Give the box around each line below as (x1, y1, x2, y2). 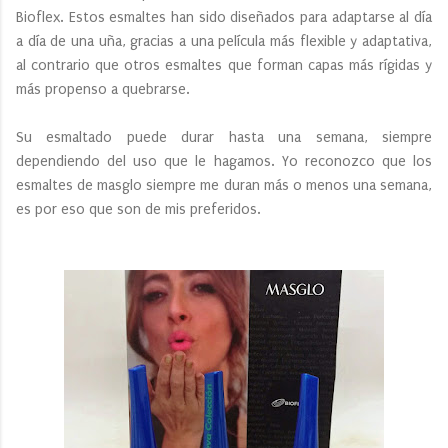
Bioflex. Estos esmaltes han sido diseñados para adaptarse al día (16, 8, 432, 26)
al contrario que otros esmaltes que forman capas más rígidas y (16, 56, 432, 74)
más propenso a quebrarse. (16, 80, 194, 98)
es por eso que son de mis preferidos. (16, 200, 265, 218)
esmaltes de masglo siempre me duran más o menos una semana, (16, 176, 432, 194)
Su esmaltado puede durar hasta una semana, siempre (16, 128, 432, 146)
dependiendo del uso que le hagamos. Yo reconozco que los (16, 152, 432, 170)
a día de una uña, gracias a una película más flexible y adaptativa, (16, 32, 432, 50)
